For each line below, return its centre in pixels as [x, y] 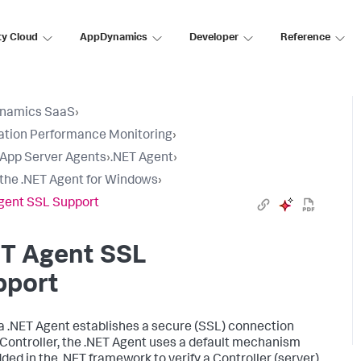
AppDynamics [114, 38]
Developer [214, 38]
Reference [305, 38]
